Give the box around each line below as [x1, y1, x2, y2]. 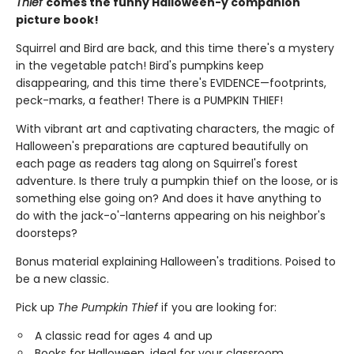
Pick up [16, 299, 58, 316]
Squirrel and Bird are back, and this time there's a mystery [16, 40, 334, 57]
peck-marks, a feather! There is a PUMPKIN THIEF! [16, 92, 283, 109]
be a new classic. [16, 271, 109, 288]
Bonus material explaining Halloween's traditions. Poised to [16, 254, 336, 270]
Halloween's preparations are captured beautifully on [16, 138, 308, 155]
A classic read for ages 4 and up [35, 328, 213, 345]
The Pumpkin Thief [58, 299, 158, 316]
